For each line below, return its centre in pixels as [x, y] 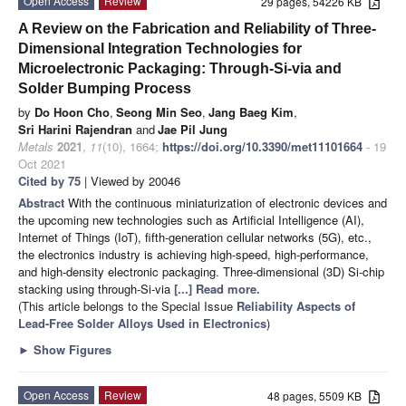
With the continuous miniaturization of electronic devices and [227, 202]
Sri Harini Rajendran [75, 129]
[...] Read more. [217, 288]
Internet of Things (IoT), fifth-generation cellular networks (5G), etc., [195, 237]
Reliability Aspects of [296, 305]
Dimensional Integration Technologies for [160, 48]
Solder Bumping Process [105, 88]
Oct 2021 [42, 163]
